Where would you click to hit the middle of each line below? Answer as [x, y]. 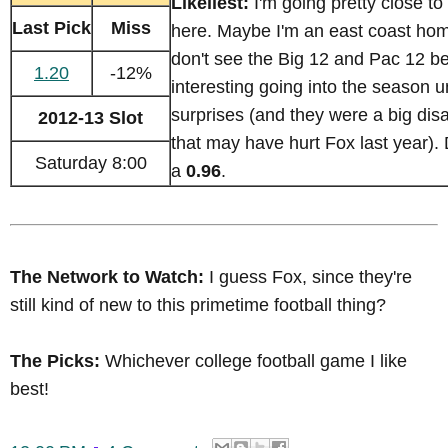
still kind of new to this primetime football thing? [198, 305]
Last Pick [51, 28]
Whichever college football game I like [253, 361]
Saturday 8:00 [90, 163]
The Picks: [55, 361]
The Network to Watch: [107, 277]
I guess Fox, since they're [308, 277]
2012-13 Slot [90, 118]
